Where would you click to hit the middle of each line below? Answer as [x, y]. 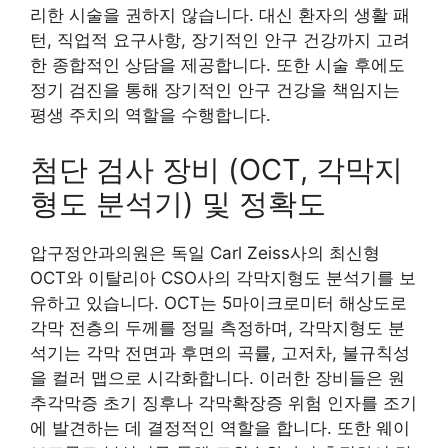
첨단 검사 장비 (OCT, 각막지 [216, 169]
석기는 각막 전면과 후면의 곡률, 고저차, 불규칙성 [220, 353]
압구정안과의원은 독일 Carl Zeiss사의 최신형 [205, 253]
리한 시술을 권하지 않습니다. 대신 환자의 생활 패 [220, 14]
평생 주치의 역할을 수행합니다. [150, 114]
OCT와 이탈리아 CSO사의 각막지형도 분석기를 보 [223, 278]
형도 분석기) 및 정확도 [178, 203]
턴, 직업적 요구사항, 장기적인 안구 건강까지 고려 [220, 39]
